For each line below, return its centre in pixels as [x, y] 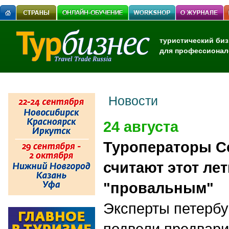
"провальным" [158, 188]
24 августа [141, 127]
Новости [133, 101]
